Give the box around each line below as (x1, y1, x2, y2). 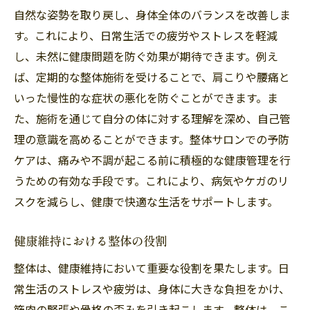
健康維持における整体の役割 (14, 232, 167, 249)
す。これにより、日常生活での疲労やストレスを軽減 (14, 26, 277, 44)
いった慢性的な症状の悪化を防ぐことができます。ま (14, 89, 278, 106)
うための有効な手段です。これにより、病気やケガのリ (14, 172, 289, 189)
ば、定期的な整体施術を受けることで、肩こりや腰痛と (14, 68, 290, 85)
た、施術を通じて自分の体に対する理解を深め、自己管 (14, 109, 291, 127)
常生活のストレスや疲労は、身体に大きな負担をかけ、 (14, 280, 290, 297)
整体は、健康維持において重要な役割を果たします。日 (14, 259, 289, 276)
